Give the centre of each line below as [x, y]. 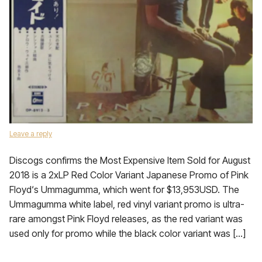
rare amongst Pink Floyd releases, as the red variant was [126, 219]
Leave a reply [31, 134]
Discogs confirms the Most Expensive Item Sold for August [130, 160]
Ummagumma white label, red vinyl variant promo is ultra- [127, 204]
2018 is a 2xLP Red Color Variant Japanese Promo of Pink [129, 175]
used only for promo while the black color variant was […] [127, 233]
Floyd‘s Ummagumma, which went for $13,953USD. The [124, 189]
